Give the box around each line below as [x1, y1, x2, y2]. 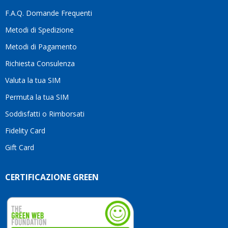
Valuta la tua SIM [5, 75, 61, 85]
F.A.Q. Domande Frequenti [5, 8, 92, 18]
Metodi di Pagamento [5, 42, 77, 52]
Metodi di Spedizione [5, 25, 74, 35]
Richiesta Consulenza [5, 59, 75, 69]
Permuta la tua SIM [5, 92, 69, 102]
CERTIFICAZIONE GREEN [5, 172, 99, 183]
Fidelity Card [5, 126, 45, 136]
